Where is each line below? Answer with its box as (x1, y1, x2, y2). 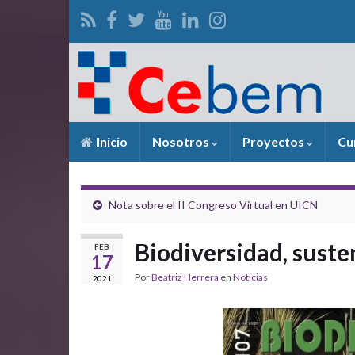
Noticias (233, 271, 268, 283)
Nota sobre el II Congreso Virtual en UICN (109, 198, 318, 212)
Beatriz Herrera (151, 271, 219, 283)
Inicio (94, 134, 128, 149)
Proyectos (242, 134, 307, 149)
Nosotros (152, 134, 212, 149)
